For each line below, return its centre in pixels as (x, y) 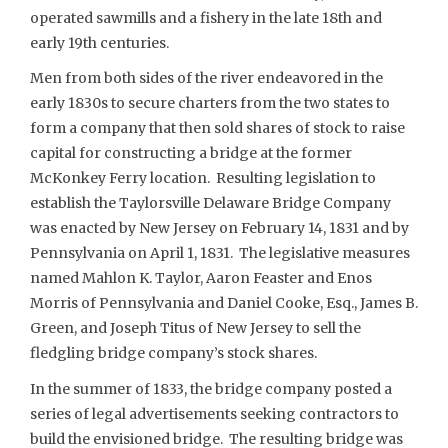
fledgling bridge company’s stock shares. (173, 353)
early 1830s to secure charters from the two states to (210, 103)
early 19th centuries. (99, 42)
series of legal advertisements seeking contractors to (214, 413)
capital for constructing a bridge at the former (191, 153)
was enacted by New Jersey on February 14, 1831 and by (219, 228)
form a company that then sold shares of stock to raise (217, 128)
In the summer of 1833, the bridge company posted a (211, 388)
